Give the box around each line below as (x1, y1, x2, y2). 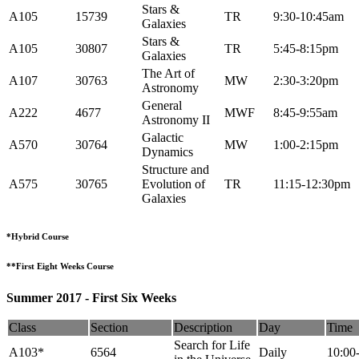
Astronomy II (142, 112, 210, 127)
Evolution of (142, 176, 205, 191)
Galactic (142, 130, 184, 144)
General (142, 98, 182, 112)
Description (174, 320, 232, 334)
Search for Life (174, 337, 250, 352)
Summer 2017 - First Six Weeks (6, 290, 176, 305)
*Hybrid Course (6, 231, 69, 241)
